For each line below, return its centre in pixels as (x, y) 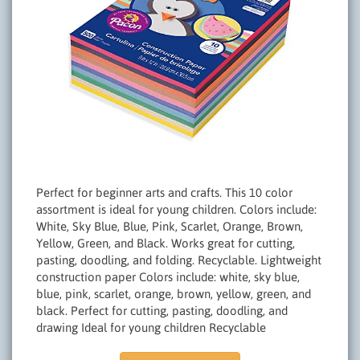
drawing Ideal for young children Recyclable (151, 327)
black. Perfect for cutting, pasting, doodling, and (162, 311)
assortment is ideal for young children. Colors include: (176, 209)
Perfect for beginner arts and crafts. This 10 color (164, 192)
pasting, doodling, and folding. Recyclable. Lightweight (179, 260)
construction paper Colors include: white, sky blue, (168, 277)
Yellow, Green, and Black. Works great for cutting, (166, 243)
